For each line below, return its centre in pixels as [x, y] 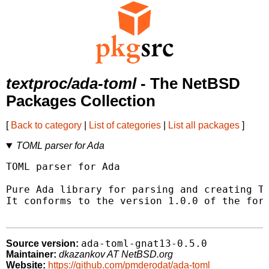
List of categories [125, 125]
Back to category [46, 125]
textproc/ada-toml [71, 84]
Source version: [42, 244]
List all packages [204, 125]
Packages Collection [81, 101]
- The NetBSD [188, 84]
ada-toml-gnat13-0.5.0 [144, 244]
